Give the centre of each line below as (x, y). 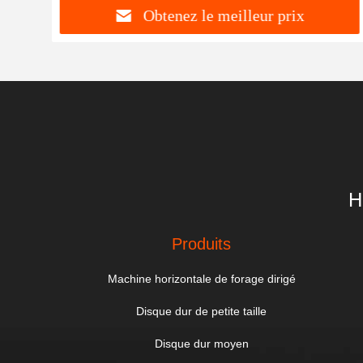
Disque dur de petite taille (202, 311)
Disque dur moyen (201, 344)
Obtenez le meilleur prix (224, 16)
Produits (202, 244)
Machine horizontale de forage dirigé (201, 279)
